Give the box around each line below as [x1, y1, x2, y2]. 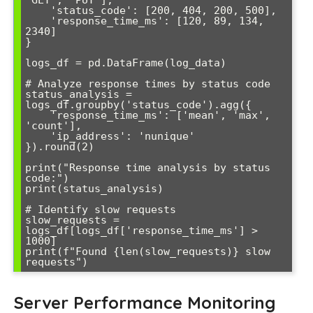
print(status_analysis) [25, 182, 163, 195]
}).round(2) [25, 140, 94, 153]
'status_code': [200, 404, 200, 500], [25, 3, 50, 17]
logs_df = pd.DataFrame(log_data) [25, 56, 226, 69]
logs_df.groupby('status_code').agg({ [25, 98, 252, 111]
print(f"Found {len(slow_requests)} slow [25, 245, 270, 258]
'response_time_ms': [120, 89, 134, [25, 14, 50, 27]
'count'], [25, 119, 82, 132]
